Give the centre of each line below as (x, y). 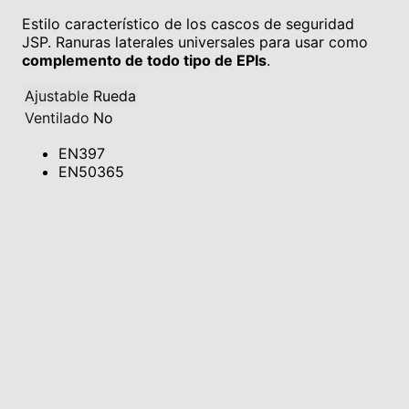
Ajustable (57, 95)
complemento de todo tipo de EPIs (144, 60)
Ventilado (57, 117)
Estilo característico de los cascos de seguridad (188, 23)
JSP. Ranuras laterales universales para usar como (195, 42)
